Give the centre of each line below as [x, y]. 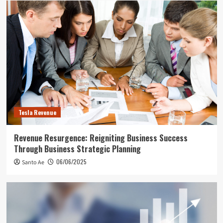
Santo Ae [33, 162]
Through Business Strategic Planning [77, 149]
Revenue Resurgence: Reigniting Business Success [101, 138]
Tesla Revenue [37, 112]
